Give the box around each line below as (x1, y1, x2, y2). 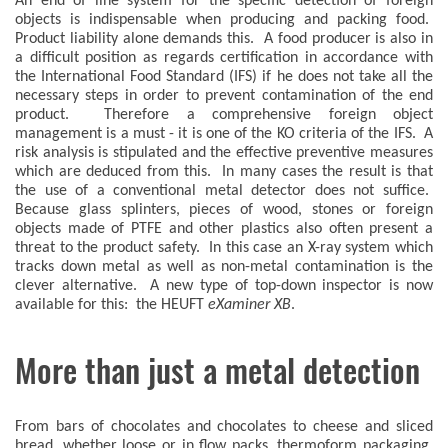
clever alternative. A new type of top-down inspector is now (15, 278, 433, 294)
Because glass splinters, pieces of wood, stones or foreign (15, 202, 433, 218)
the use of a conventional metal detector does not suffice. (15, 183, 433, 199)
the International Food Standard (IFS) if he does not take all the (15, 69, 433, 85)
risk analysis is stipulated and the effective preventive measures (15, 145, 433, 161)
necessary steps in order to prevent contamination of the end (15, 88, 433, 104)
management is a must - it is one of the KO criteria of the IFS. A (15, 126, 433, 142)
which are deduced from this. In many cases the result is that (15, 164, 433, 180)
